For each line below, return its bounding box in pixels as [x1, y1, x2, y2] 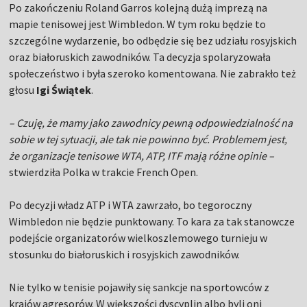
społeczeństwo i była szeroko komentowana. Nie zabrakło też [9, 66, 297, 81]
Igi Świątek [36, 83, 92, 97]
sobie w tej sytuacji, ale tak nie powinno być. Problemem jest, [9, 132, 288, 147]
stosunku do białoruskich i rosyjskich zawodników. [9, 247, 241, 262]
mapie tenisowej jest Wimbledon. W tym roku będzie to [9, 17, 267, 32]
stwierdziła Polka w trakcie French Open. [9, 165, 199, 180]
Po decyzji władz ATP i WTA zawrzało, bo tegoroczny [9, 198, 252, 212]
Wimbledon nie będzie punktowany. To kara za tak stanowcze [9, 214, 295, 229]
